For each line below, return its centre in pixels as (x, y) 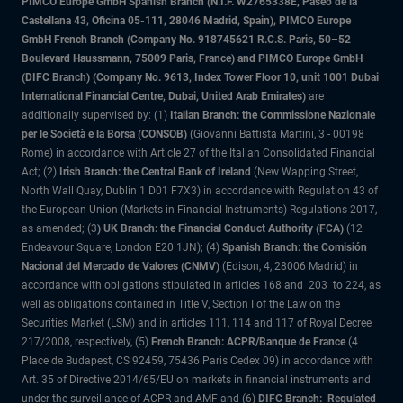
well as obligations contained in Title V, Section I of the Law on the (181, 304)
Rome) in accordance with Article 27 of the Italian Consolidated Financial (198, 152)
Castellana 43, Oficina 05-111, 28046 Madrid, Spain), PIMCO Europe (186, 20)
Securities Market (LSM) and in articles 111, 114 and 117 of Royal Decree (197, 322)
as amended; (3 (59, 228)
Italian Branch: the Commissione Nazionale (273, 115)
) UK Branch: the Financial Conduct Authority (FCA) (220, 228)
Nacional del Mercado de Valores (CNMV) (121, 266)
